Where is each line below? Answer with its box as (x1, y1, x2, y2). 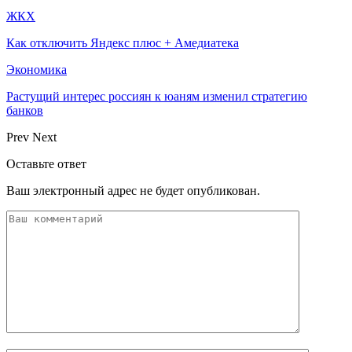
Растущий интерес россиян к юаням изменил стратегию (6, 89, 307, 103)
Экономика (6, 62, 67, 76)
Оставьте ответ (6, 156, 86, 170)
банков (6, 103, 43, 117)
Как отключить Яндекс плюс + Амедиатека (6, 35, 239, 49)
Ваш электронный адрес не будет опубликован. (6, 183, 260, 197)
